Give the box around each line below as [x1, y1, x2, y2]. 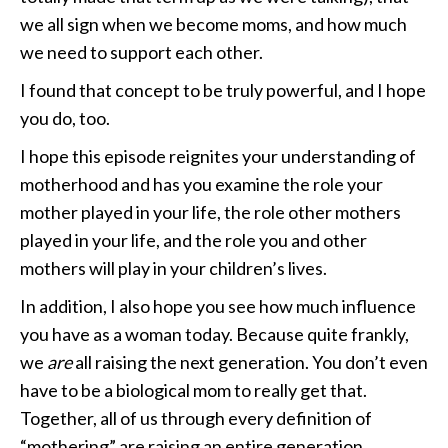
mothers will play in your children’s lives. [20, 257, 327, 280]
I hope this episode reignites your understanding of [20, 145, 416, 168]
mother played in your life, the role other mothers [20, 201, 401, 224]
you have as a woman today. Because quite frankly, [20, 323, 409, 346]
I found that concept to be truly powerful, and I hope [20, 79, 426, 102]
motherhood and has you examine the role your [20, 173, 383, 196]
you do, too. [20, 107, 110, 130]
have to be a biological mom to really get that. [20, 379, 367, 402]
